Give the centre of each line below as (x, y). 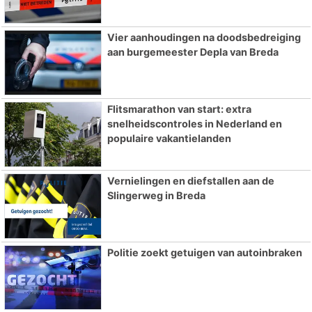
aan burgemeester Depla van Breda (193, 52)
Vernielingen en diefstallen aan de (190, 180)
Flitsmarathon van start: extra (179, 109)
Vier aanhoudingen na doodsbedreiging (204, 38)
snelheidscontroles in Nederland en (194, 123)
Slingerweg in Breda (156, 195)
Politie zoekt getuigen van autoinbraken (204, 252)
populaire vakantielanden (169, 138)
